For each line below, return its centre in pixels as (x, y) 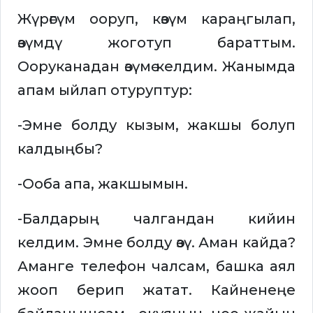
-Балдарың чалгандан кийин (156, 219)
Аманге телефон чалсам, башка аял (156, 267)
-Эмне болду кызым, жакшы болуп (156, 125)
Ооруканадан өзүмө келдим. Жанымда (156, 67)
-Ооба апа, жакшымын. (103, 184)
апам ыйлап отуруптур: (105, 90)
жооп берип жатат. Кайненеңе (156, 290)
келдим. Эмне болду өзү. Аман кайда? (156, 243)
